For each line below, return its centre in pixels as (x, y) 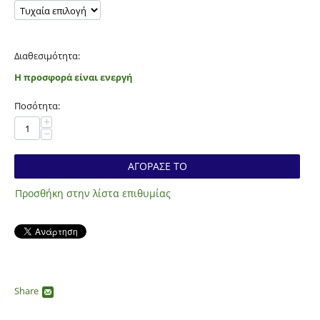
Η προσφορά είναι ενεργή (74, 77)
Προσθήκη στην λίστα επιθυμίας (93, 194)
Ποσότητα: (37, 106)
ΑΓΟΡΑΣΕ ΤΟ (157, 166)
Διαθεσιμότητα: (47, 56)
